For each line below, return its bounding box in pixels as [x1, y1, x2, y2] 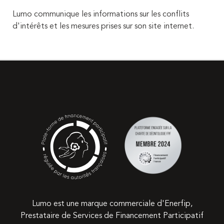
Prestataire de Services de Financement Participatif [20, 211, 203, 220]
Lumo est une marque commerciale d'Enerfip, [31, 199, 192, 208]
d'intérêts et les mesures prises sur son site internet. [12, 22, 194, 30]
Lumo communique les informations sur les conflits [12, 10, 189, 18]
